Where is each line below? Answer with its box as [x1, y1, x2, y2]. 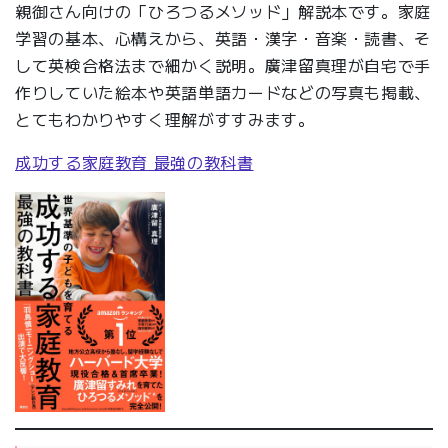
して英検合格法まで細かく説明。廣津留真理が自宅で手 [15, 52, 432, 77]
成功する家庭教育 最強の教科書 [15, 149, 254, 174]
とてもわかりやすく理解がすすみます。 [15, 106, 315, 131]
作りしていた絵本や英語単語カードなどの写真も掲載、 [15, 79, 432, 104]
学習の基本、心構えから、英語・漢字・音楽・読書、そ [15, 25, 432, 50]
